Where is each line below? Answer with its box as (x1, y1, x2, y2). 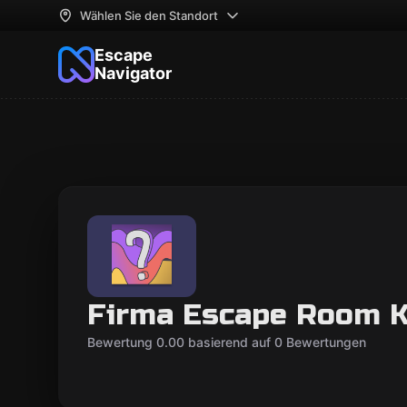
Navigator (94, 64, 172, 83)
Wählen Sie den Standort (80, 8, 218, 23)
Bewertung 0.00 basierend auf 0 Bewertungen (87, 334, 366, 350)
